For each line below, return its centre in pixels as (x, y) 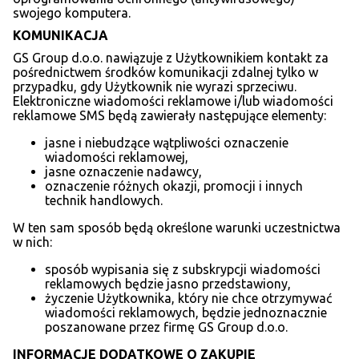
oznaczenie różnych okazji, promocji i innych (174, 186)
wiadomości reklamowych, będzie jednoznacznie (186, 313)
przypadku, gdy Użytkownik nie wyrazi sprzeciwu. (155, 87)
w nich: (32, 242)
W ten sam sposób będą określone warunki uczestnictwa (177, 228)
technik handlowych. (104, 201)
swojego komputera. (72, 13)
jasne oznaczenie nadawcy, (123, 172)
